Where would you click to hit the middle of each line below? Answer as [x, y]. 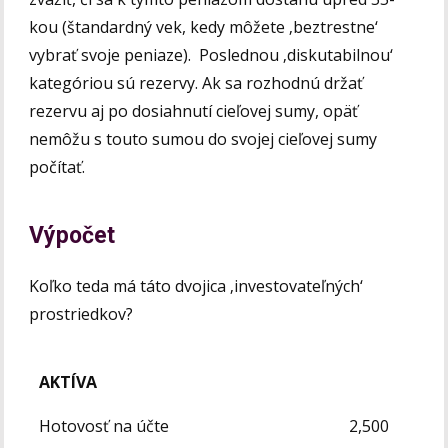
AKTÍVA [68, 381]
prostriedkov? [87, 313]
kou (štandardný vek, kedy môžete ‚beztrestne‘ [204, 26]
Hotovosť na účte [104, 425]
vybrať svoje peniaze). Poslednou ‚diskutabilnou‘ [211, 54]
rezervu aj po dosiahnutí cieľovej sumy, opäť [194, 110]
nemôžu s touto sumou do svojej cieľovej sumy [203, 138]
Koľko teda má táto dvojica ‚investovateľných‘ [196, 285]
